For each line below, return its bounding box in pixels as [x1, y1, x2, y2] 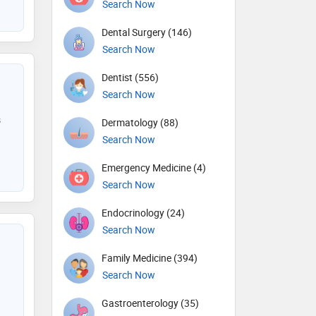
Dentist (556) [102, 71, 159, 85]
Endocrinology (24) [102, 206, 185, 220]
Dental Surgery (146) [102, 25, 192, 39]
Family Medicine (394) [102, 251, 197, 265]
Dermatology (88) [102, 116, 178, 130]
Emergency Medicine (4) [102, 161, 206, 175]
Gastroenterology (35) [102, 296, 199, 310]
